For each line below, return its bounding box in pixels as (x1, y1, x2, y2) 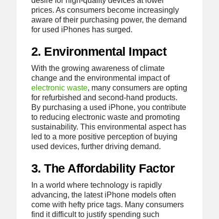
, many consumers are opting (87, 83, 187, 92)
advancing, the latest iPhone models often (31, 191, 176, 199)
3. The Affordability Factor (31, 161, 175, 175)
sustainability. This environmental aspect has (31, 122, 186, 131)
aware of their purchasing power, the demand (31, 15, 187, 24)
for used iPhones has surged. (31, 25, 132, 34)
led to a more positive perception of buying (31, 132, 177, 141)
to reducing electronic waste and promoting (31, 112, 180, 121)
